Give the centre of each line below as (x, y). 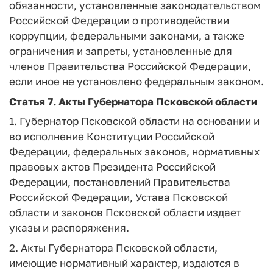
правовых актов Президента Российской (112, 167)
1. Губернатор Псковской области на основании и (134, 121)
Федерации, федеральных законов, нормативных (134, 151)
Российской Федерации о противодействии (119, 20)
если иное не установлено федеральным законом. (136, 81)
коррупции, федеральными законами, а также (127, 36)
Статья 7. (33, 101)
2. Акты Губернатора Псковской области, (113, 247)
